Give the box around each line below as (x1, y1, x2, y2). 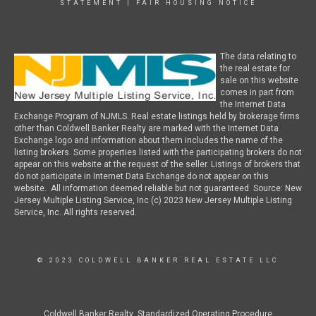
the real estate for (220, 63, 290, 73)
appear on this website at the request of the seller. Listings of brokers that (14, 159, 300, 169)
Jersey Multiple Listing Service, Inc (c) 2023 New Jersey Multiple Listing (14, 195, 292, 205)
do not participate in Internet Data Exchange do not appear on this (14, 171, 269, 181)
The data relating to (220, 51, 296, 61)
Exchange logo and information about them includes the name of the (14, 135, 283, 145)
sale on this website (220, 75, 298, 85)
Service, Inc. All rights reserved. (14, 207, 137, 217)
